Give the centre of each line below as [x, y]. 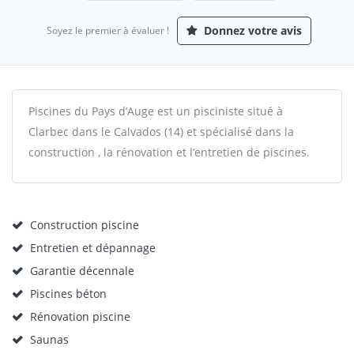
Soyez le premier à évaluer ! [108, 30]
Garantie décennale [82, 271]
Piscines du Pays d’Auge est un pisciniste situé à [156, 111]
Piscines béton [68, 294]
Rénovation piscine [80, 316]
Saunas [49, 339]
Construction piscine [85, 225]
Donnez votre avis [251, 30]
